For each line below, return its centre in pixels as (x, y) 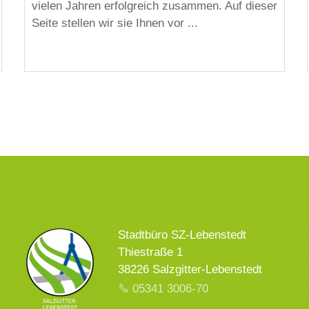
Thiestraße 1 (151, 252)
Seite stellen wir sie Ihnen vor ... (114, 23)
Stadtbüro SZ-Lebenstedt (182, 235)
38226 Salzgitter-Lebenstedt (190, 269)
